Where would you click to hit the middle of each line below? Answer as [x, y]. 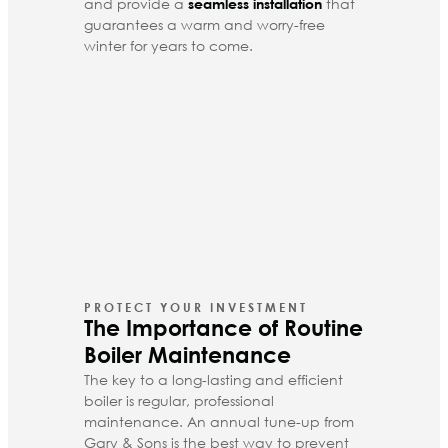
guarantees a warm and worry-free [204, 24]
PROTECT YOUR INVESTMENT [196, 306]
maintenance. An [145, 421]
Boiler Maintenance [187, 354]
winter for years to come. [168, 45]
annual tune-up [263, 421]
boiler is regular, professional [179, 400]
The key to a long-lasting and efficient [213, 379]
